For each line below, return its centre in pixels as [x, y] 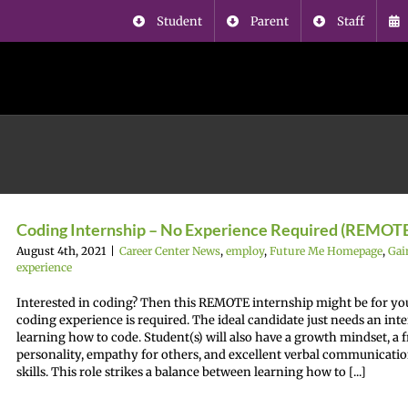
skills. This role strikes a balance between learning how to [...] [191, 372]
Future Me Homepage [326, 251]
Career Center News [170, 251]
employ [245, 251]
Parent [270, 21]
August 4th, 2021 [61, 251]
